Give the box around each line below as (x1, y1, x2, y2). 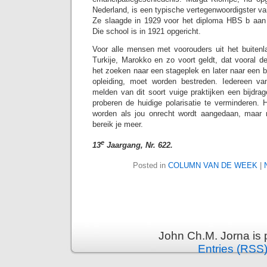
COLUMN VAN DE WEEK (168, 161, 257, 170)
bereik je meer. (92, 119, 143, 129)
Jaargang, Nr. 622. (104, 141, 173, 150)
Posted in (133, 161, 168, 170)
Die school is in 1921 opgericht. (92, 26, 201, 36)
